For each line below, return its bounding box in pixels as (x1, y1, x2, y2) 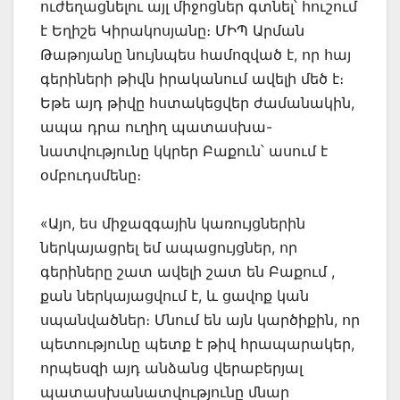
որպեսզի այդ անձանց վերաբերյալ (40, 358, 303, 377)
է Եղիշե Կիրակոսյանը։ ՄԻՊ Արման (40, 21, 304, 39)
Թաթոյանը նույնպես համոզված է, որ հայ (40, 45, 351, 63)
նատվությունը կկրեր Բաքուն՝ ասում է (40, 141, 328, 160)
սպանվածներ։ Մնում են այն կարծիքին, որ (40, 310, 360, 329)
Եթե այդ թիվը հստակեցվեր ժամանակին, (40, 93, 354, 112)
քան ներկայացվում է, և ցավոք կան (40, 286, 309, 304)
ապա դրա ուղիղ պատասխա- (40, 117, 272, 136)
